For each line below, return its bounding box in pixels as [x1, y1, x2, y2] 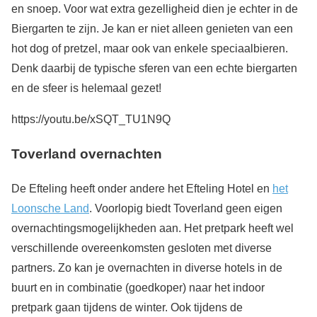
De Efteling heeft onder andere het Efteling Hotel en [11, 182, 272, 195]
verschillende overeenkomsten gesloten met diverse [11, 241, 272, 254]
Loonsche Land [11, 202, 89, 214]
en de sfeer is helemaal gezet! [11, 82, 161, 95]
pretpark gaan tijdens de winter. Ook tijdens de [11, 301, 243, 313]
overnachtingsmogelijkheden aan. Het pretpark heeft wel [11, 221, 294, 234]
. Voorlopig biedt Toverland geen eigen [89, 202, 282, 214]
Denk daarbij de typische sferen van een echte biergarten [11, 62, 297, 75]
